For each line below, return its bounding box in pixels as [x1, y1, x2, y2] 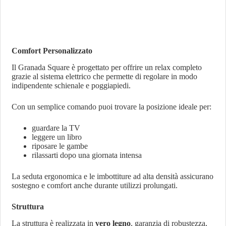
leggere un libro [32, 132, 82, 141]
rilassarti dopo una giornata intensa [32, 150, 142, 159]
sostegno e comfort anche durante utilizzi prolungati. [12, 181, 178, 190]
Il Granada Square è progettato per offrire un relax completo [12, 63, 202, 72]
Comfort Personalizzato [12, 46, 93, 55]
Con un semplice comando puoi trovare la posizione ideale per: [12, 102, 212, 111]
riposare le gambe [32, 141, 88, 150]
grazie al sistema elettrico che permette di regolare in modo [12, 72, 198, 81]
